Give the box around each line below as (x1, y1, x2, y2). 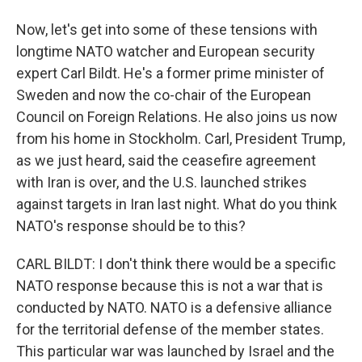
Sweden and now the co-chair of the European (16, 86, 311, 103)
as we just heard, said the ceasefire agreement (16, 152, 316, 169)
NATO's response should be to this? (16, 217, 246, 234)
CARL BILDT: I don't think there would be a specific (16, 255, 336, 272)
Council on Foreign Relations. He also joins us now (16, 108, 338, 125)
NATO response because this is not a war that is (16, 277, 323, 294)
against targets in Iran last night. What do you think (16, 196, 337, 213)
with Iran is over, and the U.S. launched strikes (16, 174, 307, 191)
